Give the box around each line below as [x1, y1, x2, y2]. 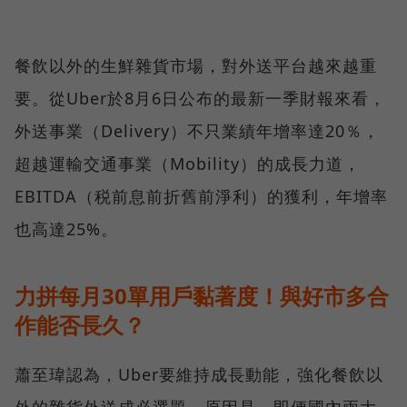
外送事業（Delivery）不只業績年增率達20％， [15, 119, 380, 142]
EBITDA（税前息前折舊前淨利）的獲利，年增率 [15, 184, 388, 207]
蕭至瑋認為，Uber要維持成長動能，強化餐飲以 [15, 362, 383, 385]
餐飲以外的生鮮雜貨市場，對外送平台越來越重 [15, 54, 377, 76]
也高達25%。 [15, 217, 118, 240]
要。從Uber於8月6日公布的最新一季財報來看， [15, 86, 386, 109]
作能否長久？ [15, 309, 145, 340]
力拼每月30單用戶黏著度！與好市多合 [15, 280, 389, 311]
